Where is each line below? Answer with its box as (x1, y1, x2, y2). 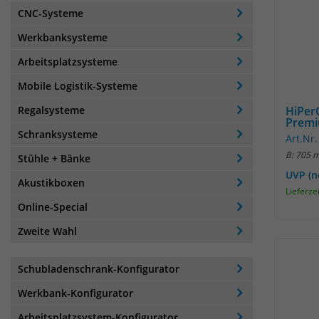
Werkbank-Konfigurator (18, 286, 133, 300)
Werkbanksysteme (18, 31, 108, 44)
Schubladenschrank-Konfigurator (18, 262, 179, 276)
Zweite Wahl (18, 224, 77, 238)
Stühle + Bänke (18, 152, 90, 165)
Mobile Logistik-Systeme (18, 79, 137, 93)
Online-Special (18, 200, 88, 214)
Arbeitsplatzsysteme (18, 55, 117, 68)
